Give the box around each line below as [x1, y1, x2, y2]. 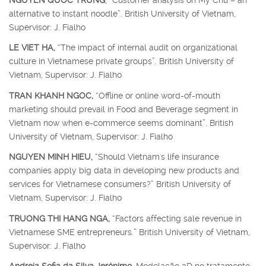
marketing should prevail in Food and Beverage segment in [9, 104, 238, 114]
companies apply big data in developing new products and [9, 166, 239, 176]
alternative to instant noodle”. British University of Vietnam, [9, 8, 236, 18]
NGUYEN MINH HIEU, [9, 152, 93, 162]
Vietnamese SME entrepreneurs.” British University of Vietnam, [9, 227, 250, 237]
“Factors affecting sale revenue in [110, 213, 242, 223]
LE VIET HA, [9, 43, 55, 53]
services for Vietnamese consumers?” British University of [9, 179, 231, 189]
